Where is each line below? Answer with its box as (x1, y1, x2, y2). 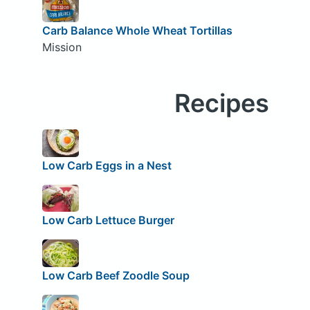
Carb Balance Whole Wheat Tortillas (42, 23, 232, 37)
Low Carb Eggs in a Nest (42, 158, 172, 172)
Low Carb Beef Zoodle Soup (42, 268, 190, 282)
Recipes (174, 87, 269, 118)
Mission (42, 39, 82, 54)
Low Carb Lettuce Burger (42, 213, 174, 228)
